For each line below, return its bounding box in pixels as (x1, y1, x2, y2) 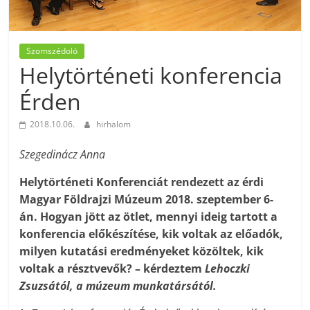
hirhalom (96, 118, 131, 131)
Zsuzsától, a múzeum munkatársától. (19, 278, 217, 294)
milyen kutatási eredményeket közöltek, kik (19, 244, 264, 259)
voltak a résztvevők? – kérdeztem (19, 261, 203, 277)
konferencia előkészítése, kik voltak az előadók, (19, 226, 284, 242)
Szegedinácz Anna (19, 147, 106, 163)
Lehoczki (202, 261, 250, 277)
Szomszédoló (26, 45, 78, 57)
